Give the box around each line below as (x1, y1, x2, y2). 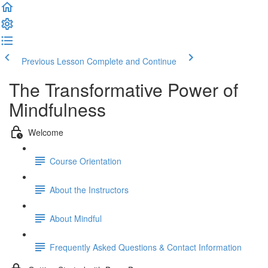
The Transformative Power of (9, 77, 238, 102)
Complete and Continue (87, 55, 176, 67)
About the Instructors (50, 183, 129, 196)
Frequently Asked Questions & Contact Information (50, 240, 242, 253)
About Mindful (50, 212, 102, 224)
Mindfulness (9, 96, 106, 122)
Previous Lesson (22, 55, 84, 67)
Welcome (28, 126, 63, 138)
